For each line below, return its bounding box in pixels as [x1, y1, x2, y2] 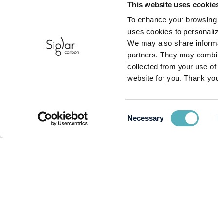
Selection [127, 119, 157, 128]
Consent [127, 108, 154, 116]
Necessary [127, 114, 164, 122]
